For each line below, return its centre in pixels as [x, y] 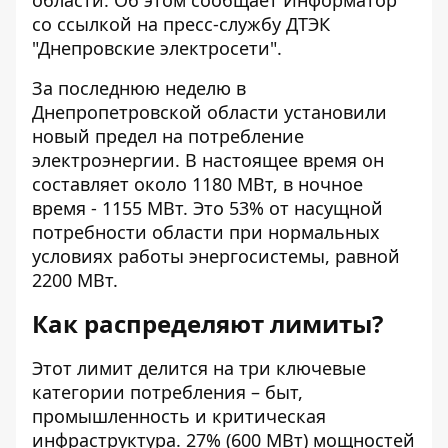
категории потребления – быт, [167, 392]
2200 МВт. [75, 280]
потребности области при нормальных [206, 232]
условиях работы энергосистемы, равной [216, 256]
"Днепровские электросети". [157, 48]
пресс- [188, 24]
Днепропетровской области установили [209, 112]
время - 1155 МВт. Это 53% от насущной [207, 208]
